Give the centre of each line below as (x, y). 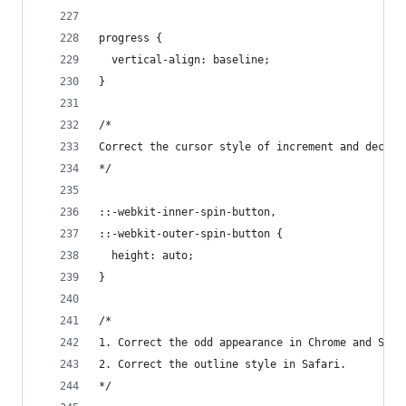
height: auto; (146, 256)
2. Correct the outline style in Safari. (222, 364)
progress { (130, 38)
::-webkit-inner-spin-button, (188, 212)
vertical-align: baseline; (184, 60)
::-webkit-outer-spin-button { (191, 234)
